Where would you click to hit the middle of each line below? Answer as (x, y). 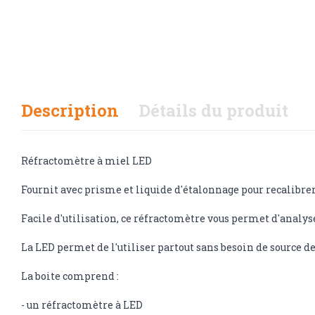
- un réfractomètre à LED (82, 304)
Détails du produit (213, 110)
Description (70, 110)
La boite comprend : (70, 276)
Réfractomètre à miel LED (86, 160)
